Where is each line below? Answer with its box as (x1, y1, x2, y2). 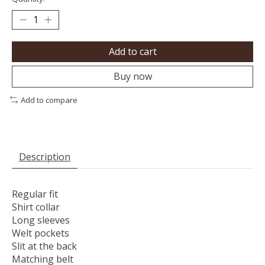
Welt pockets (12, 227, 69, 240)
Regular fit (12, 188, 58, 201)
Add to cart (108, 44, 157, 58)
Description (19, 150, 70, 164)
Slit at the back (12, 240, 77, 253)
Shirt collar (12, 201, 60, 214)
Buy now (113, 69, 152, 83)
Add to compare (20, 94, 77, 105)
